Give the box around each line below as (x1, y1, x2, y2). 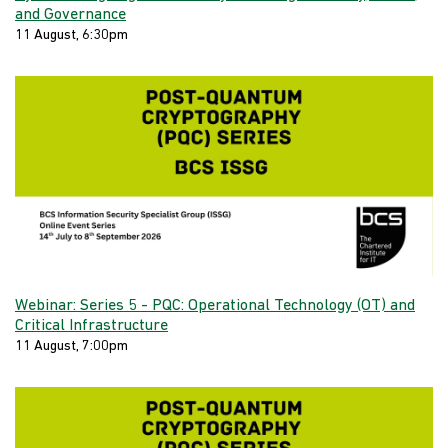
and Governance (15, 7, 126, 24)
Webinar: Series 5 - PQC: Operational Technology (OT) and (15, 298, 415, 315)
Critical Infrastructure (15, 318, 168, 335)
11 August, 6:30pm (15, 28, 128, 44)
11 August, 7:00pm (15, 339, 128, 355)
